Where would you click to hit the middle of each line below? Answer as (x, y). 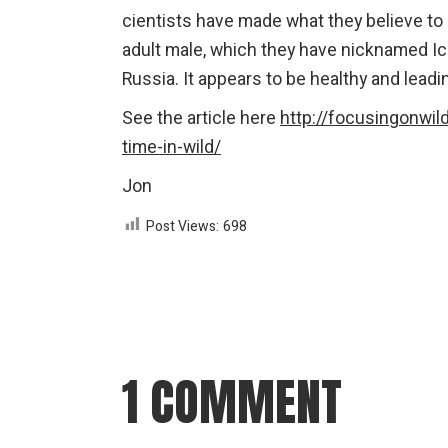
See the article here (201, 118)
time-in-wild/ (171, 147)
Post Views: (182, 226)
